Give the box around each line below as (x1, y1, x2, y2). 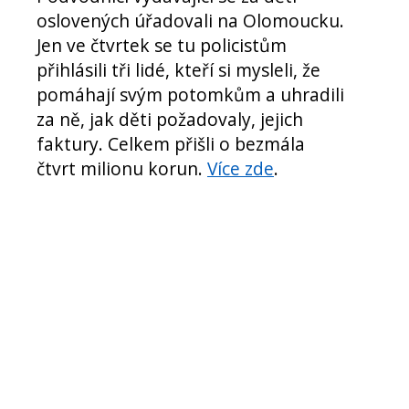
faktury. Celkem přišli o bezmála (37, 131, 305, 156)
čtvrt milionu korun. (37, 155, 207, 181)
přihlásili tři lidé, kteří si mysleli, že (37, 57, 320, 82)
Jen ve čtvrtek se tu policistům (37, 32, 287, 58)
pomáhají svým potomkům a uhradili (37, 81, 344, 107)
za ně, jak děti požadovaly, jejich (37, 106, 303, 131)
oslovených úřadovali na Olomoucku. (37, 7, 344, 33)
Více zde (207, 155, 274, 181)
